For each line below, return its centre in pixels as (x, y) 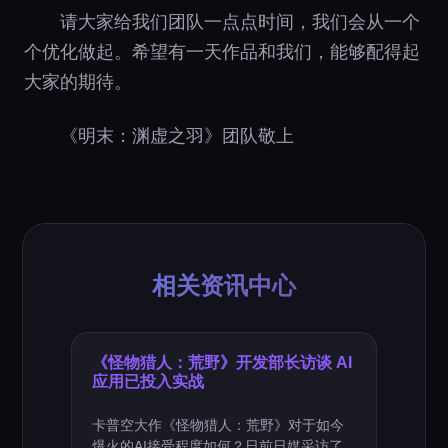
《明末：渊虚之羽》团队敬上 (177, 135)
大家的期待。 (78, 81)
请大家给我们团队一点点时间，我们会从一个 (240, 21)
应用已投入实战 (148, 381)
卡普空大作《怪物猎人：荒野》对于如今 (218, 425)
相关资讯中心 (224, 285)
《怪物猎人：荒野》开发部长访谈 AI (222, 362)
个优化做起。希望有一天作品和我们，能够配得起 (222, 51)
